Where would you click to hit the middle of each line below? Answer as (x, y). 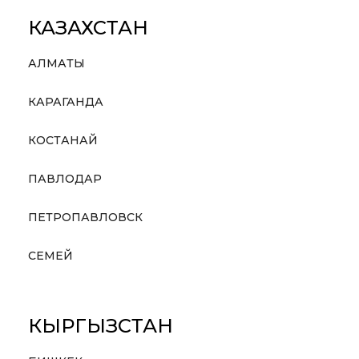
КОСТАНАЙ (63, 140)
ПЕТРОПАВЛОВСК (85, 217)
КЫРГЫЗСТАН (100, 326)
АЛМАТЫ (56, 63)
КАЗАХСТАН (88, 28)
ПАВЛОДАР (65, 179)
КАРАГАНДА (65, 102)
